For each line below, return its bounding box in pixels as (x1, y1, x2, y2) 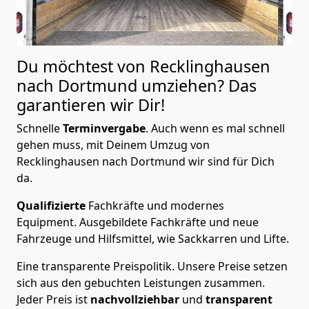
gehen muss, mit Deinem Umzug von (17, 137, 210, 153)
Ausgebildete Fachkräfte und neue (79, 215, 259, 230)
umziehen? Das (141, 74, 257, 97)
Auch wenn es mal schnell (151, 121, 285, 137)
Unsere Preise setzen (177, 259, 288, 275)
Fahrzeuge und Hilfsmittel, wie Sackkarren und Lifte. (17, 231, 292, 247)
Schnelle (17, 121, 63, 137)
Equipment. (17, 215, 79, 230)
